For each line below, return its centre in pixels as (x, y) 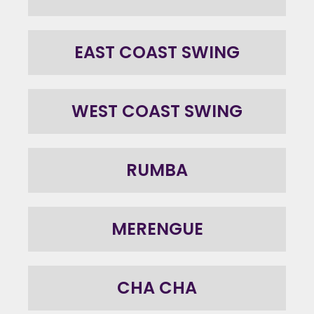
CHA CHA (157, 288)
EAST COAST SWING (157, 53)
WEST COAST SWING (157, 111)
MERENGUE (157, 229)
